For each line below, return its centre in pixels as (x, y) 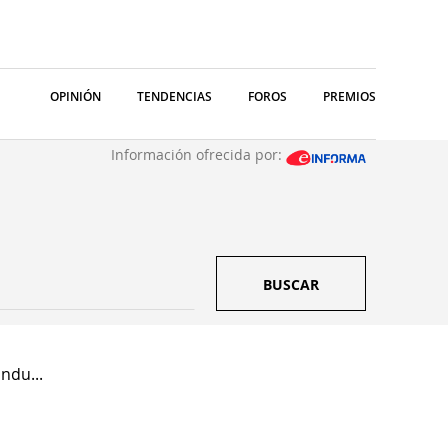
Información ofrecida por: (198, 154)
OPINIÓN (75, 96)
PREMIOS (349, 96)
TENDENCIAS (174, 96)
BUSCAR (291, 284)
